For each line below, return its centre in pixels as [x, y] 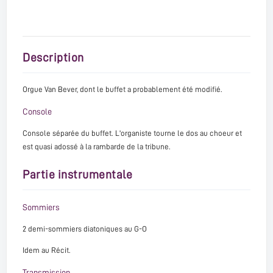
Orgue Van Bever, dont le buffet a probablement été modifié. [122, 90]
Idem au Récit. [47, 250]
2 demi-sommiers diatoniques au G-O [85, 229]
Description [53, 58]
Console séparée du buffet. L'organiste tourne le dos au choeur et [132, 133]
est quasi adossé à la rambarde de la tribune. [97, 147]
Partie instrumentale [77, 175]
